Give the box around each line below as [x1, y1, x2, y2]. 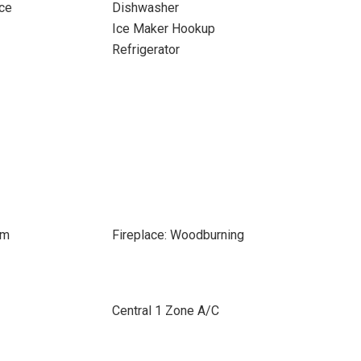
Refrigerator [111, 42, 180, 57]
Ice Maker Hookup [111, 21, 215, 36]
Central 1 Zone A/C [111, 303, 219, 318]
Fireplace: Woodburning [111, 227, 244, 243]
